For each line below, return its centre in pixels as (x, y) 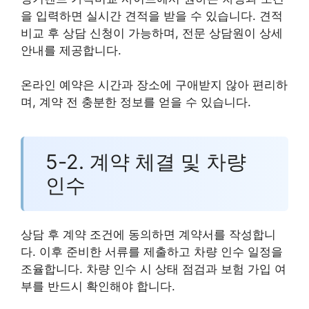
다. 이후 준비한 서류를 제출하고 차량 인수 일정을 (152, 251)
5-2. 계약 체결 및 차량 (146, 161)
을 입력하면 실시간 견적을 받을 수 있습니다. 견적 (152, 16)
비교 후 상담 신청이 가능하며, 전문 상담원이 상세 (152, 33)
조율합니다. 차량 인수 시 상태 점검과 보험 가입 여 (153, 269)
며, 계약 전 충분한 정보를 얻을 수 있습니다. (136, 102)
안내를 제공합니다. (71, 50)
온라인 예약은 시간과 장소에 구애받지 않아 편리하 (154, 85)
